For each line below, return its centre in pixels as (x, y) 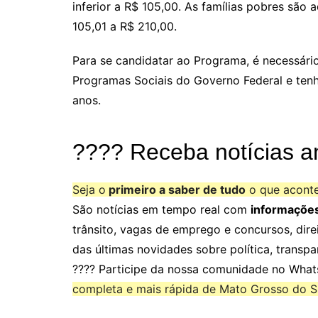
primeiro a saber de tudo (176, 190)
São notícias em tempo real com (161, 210)
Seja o (89, 190)
